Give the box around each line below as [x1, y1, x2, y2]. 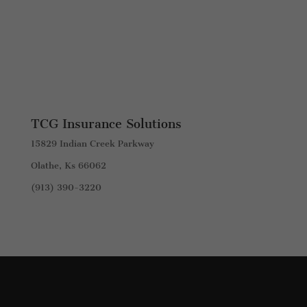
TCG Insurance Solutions [30, 116, 182, 132]
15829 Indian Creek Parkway [30, 138, 154, 149]
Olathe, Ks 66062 [30, 160, 106, 171]
